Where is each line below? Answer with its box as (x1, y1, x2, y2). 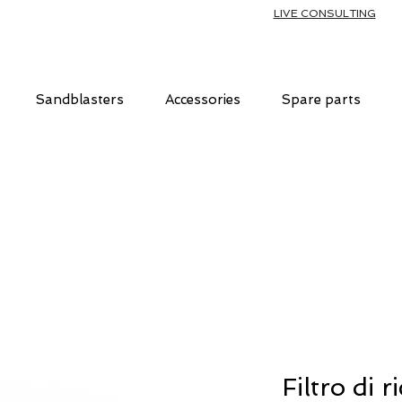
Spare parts (282, 91, 361, 108)
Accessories (165, 91, 240, 108)
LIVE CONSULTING (273, 7, 376, 20)
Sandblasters (36, 91, 124, 108)
